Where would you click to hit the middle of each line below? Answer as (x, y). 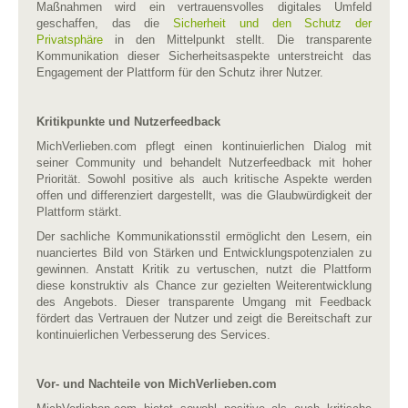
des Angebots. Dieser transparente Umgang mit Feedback (204, 301)
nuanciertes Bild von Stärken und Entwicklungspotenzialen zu (204, 252)
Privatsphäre (70, 39)
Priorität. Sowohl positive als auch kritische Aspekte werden (204, 178)
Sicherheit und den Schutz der (273, 23)
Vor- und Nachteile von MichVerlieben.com (157, 383)
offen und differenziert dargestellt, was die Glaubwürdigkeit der (204, 195)
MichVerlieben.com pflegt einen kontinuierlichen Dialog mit (204, 146)
